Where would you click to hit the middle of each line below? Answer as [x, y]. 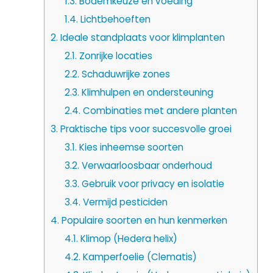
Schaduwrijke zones [124, 74]
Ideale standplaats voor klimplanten [141, 38]
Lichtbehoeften [114, 19]
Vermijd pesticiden [124, 202]
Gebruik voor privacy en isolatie [151, 184]
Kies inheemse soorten [130, 147]
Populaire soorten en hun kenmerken [143, 221]
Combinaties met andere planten [158, 111]
